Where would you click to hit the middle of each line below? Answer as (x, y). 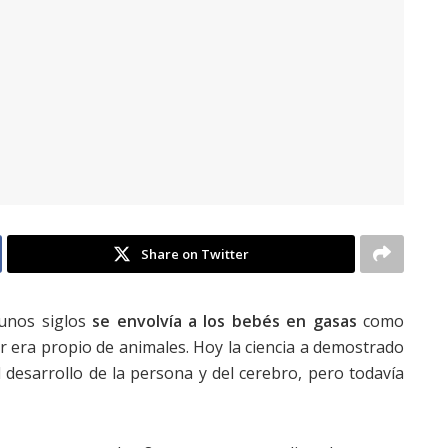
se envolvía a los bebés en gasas (224, 320)
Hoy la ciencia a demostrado (299, 346)
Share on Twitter (195, 253)
